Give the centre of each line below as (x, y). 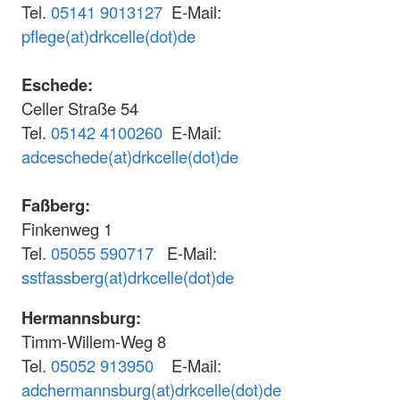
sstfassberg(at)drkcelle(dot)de (128, 276)
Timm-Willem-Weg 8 (94, 342)
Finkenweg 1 (67, 228)
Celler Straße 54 (80, 108)
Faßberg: (56, 204)
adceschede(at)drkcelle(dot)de (130, 156)
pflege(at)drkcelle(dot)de (108, 35)
